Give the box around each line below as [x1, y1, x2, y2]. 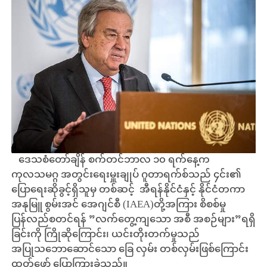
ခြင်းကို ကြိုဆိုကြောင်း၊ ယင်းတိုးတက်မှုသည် [11, 224, 200, 246]
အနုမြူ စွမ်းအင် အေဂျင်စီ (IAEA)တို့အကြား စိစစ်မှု [11, 194, 226, 216]
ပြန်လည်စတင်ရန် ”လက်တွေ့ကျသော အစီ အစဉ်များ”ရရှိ [11, 209, 256, 231]
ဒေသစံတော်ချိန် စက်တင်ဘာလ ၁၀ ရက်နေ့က [11, 150, 210, 172]
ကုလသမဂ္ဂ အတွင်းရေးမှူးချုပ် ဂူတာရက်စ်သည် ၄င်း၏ [11, 164, 241, 187]
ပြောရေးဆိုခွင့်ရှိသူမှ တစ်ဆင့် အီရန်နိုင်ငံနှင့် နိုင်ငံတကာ [11, 179, 245, 201]
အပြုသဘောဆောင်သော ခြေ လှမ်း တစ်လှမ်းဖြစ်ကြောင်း [11, 239, 249, 261]
